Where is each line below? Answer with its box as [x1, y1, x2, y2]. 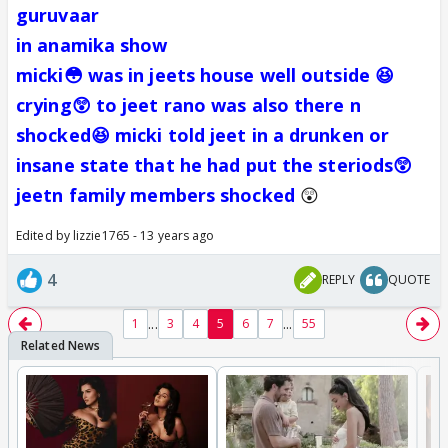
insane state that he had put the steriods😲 [16, 152, 413, 177]
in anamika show [16, 32, 168, 57]
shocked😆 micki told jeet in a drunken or [16, 122, 390, 147]
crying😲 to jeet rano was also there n [16, 92, 361, 117]
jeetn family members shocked [16, 182, 300, 207]
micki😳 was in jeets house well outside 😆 [16, 62, 394, 87]
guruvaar [16, 2, 99, 27]
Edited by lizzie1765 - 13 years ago [16, 226, 215, 244]
